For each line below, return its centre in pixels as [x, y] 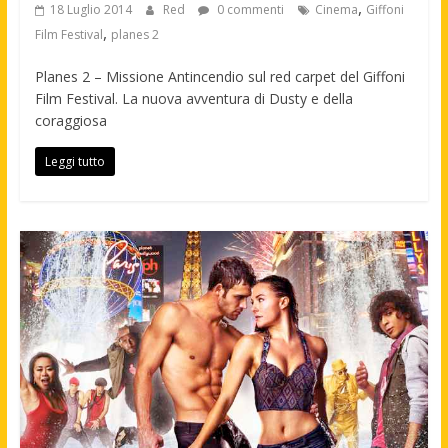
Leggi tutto [74, 162]
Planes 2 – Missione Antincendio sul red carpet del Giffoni [219, 77]
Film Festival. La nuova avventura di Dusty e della [193, 99]
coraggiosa [70, 121]
